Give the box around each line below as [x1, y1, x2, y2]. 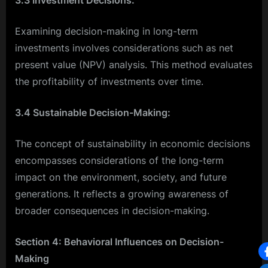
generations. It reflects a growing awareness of [15, 187, 229, 200]
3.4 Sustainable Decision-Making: [15, 106, 170, 118]
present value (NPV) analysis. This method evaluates [15, 58, 252, 71]
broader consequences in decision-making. [15, 204, 209, 217]
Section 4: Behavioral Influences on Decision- [15, 235, 224, 248]
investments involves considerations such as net [15, 41, 233, 54]
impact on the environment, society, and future [15, 170, 227, 183]
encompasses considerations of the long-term [15, 154, 224, 166]
